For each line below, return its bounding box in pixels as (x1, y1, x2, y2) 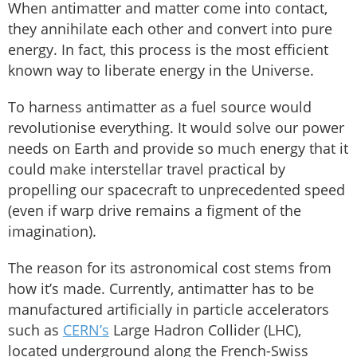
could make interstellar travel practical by (8, 159, 285, 179)
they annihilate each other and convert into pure (8, 19, 332, 39)
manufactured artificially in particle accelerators (8, 300, 329, 320)
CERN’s (63, 320, 109, 340)
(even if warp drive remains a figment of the (8, 201, 301, 221)
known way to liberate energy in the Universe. (8, 61, 314, 80)
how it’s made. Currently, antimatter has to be (8, 279, 314, 299)
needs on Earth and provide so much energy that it (8, 139, 348, 159)
